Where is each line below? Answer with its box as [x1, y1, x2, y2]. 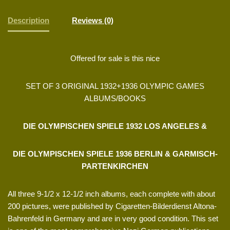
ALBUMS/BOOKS [84, 94, 146, 103]
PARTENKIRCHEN [82, 162, 148, 171]
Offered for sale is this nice [70, 54, 160, 63]
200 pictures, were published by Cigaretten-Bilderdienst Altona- [8, 202, 217, 211]
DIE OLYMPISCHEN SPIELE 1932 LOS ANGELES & [23, 122, 207, 131]
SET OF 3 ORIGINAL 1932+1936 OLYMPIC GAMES [26, 82, 204, 91]
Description [8, 15, 49, 25]
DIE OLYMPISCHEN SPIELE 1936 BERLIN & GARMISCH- [12, 149, 218, 159]
